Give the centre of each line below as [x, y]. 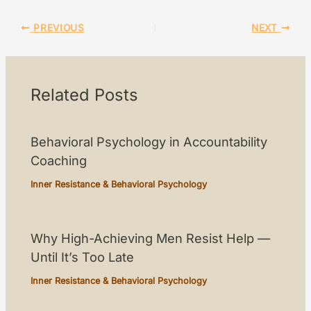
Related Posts [85, 94]
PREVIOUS [57, 27]
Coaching [59, 161]
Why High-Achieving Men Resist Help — [151, 238]
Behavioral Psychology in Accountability [149, 142]
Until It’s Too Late [83, 257]
